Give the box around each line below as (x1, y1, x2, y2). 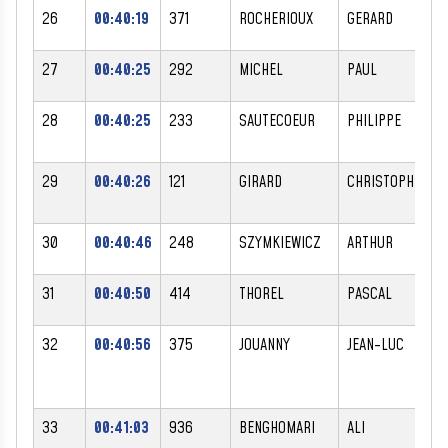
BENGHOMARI (239, 416, 315, 439)
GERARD (347, 7, 393, 30)
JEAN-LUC (347, 333, 404, 356)
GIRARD (239, 170, 282, 193)
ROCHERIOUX (239, 7, 313, 30)
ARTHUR (347, 231, 393, 254)
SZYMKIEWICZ (239, 231, 321, 254)
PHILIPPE (347, 109, 401, 132)
